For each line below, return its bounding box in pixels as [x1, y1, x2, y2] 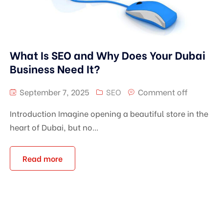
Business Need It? [10, 61, 100, 77]
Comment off [138, 86, 188, 98]
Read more [22, 153, 63, 164]
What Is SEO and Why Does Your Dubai [10, 47, 205, 63]
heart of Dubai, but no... [10, 121, 98, 133]
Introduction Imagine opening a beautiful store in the [10, 108, 208, 119]
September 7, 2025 [18, 86, 89, 98]
